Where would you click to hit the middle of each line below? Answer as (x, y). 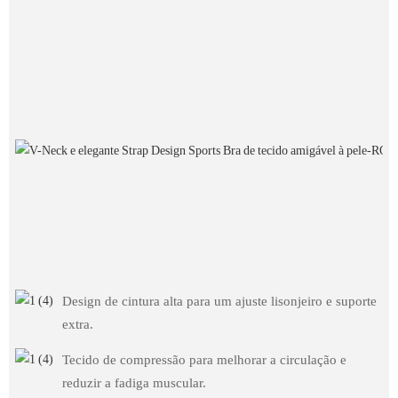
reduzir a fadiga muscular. (134, 382)
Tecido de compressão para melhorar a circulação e (204, 359)
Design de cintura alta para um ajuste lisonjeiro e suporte (219, 302)
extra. (77, 325)
